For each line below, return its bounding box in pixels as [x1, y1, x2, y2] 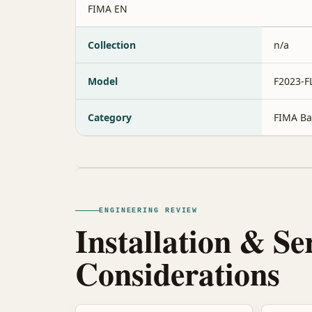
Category [88, 110, 132, 124]
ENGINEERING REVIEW [99, 206, 198, 214]
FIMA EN [88, 1, 127, 15]
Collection [88, 38, 136, 52]
